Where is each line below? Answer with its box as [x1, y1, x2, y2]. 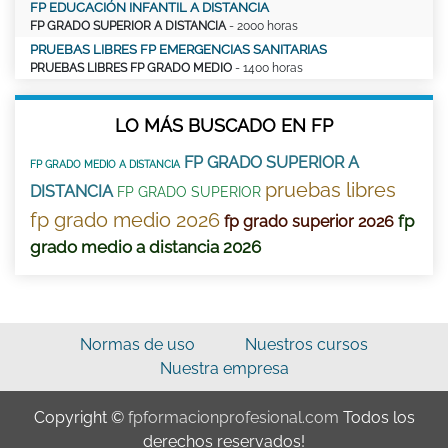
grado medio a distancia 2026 [30, 236, 261, 257]
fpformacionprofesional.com [127, 407, 339, 427]
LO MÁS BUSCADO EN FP [115, 114, 333, 136]
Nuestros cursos [245, 334, 368, 354]
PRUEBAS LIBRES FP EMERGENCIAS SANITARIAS [30, 41, 327, 57]
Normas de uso [80, 334, 195, 354]
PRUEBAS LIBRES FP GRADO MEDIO [30, 60, 232, 75]
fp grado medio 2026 [30, 207, 220, 232]
